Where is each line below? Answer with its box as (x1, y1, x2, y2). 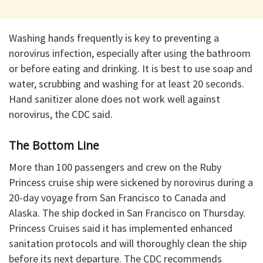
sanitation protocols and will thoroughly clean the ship (9, 236, 247, 250)
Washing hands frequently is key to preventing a (9, 31, 219, 45)
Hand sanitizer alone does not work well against (9, 92, 220, 106)
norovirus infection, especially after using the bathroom (9, 46, 251, 60)
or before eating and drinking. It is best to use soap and (9, 62, 252, 76)
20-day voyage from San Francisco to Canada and (9, 190, 226, 204)
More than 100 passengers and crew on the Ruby (9, 160, 221, 174)
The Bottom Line (9, 137, 99, 153)
